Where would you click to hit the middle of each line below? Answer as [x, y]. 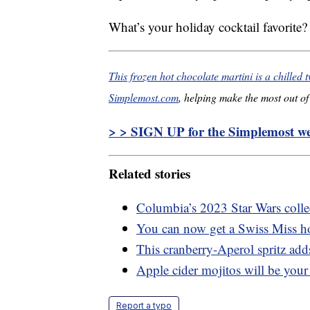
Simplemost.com [144, 98]
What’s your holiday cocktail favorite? [208, 27]
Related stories [149, 173]
